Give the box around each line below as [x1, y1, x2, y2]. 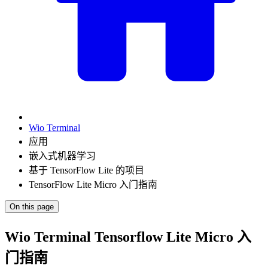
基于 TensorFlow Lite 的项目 [29, 165, 144, 176]
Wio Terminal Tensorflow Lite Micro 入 [5, 229, 251, 245]
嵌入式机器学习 [29, 151, 96, 162]
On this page [10, 202, 54, 212]
